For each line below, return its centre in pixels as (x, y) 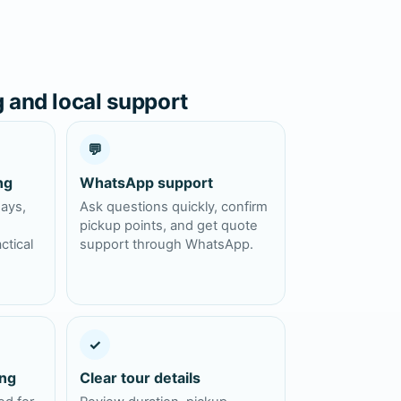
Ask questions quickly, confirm (173, 207)
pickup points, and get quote (168, 226)
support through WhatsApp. (166, 245)
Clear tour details (140, 378)
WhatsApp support (146, 183)
